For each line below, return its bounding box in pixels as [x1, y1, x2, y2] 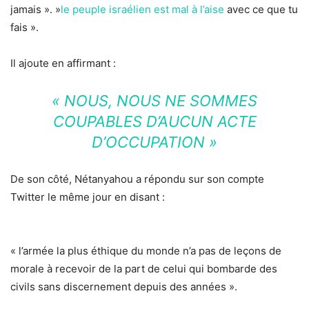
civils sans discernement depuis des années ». [10, 280, 237, 294]
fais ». [10, 21, 39, 34]
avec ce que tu [224, 3, 298, 17]
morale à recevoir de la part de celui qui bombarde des [10, 262, 277, 276]
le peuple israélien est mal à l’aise [61, 3, 224, 17]
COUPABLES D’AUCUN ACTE [52, 112, 257, 131]
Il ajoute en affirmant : [10, 57, 116, 70]
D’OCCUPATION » [92, 133, 217, 152]
